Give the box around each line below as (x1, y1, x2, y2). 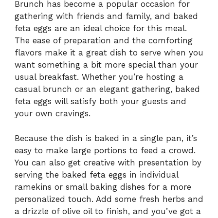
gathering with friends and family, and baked (15, 11, 198, 21)
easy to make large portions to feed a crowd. (15, 145, 196, 155)
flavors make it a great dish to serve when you (15, 48, 203, 58)
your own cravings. (15, 109, 91, 119)
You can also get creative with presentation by (15, 157, 201, 167)
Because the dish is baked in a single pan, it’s (15, 133, 197, 143)
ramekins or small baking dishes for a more (15, 182, 191, 192)
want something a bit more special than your (15, 60, 198, 70)
